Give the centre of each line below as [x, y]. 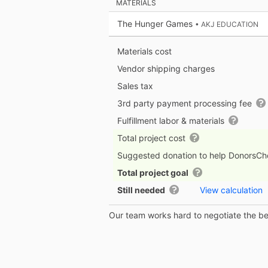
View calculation [231, 190]
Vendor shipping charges [166, 69]
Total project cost [153, 138]
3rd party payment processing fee [186, 103]
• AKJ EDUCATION [227, 25]
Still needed [141, 190]
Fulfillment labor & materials [172, 121]
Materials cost [144, 51]
